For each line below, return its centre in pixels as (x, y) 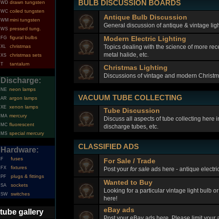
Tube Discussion (131, 110)
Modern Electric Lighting (145, 39)
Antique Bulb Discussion (145, 17)
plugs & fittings (27, 176)
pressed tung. (25, 29)
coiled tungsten (27, 11)
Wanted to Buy (128, 182)
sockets (19, 185)
